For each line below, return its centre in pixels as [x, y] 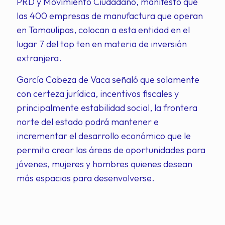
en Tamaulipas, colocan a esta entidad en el [103, 30]
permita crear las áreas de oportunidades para [111, 150]
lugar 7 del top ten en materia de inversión [102, 44]
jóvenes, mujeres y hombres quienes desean [104, 164]
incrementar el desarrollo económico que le [104, 136]
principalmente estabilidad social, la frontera [107, 108]
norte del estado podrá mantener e [88, 122]
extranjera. [39, 58]
